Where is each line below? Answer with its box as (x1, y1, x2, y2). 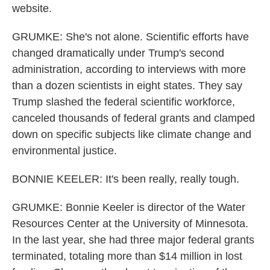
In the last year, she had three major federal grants (12, 234, 254, 246)
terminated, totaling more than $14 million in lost (12, 250, 242, 262)
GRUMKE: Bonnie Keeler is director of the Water (12, 201, 245, 213)
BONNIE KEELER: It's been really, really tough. (12, 173, 239, 185)
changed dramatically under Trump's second (12, 47, 224, 59)
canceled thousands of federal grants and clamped (12, 112, 255, 124)
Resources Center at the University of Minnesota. (12, 218, 248, 230)
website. (12, 2, 52, 14)
